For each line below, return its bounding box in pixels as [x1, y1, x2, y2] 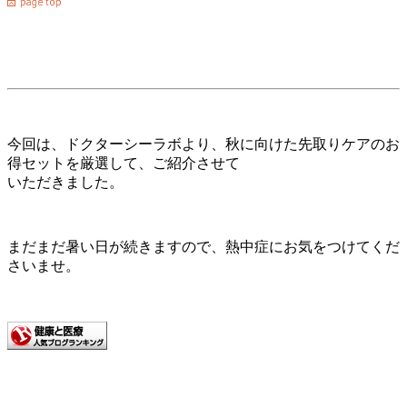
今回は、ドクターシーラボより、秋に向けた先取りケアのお [7, 136, 400, 153]
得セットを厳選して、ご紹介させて [7, 155, 240, 172]
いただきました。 [7, 174, 124, 191]
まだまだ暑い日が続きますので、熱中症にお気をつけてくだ [7, 239, 400, 255]
